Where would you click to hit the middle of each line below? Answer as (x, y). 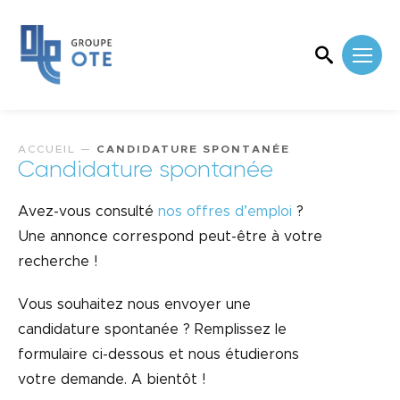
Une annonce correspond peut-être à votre (170, 237)
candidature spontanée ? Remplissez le (152, 329)
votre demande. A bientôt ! (112, 379)
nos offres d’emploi (225, 212)
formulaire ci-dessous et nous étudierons (158, 354)
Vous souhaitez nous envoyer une (134, 304)
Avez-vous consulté (88, 212)
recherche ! (58, 262)
